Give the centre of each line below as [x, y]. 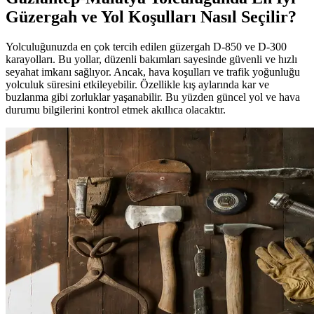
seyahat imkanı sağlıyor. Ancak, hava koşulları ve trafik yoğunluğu [153, 71]
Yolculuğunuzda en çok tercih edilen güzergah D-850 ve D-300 [146, 46]
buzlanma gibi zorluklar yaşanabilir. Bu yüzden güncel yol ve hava [153, 97]
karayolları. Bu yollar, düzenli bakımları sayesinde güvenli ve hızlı [151, 59]
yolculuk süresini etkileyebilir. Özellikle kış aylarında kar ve [137, 84]
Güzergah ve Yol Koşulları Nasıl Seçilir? [151, 17]
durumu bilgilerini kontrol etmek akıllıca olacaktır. [116, 109]
